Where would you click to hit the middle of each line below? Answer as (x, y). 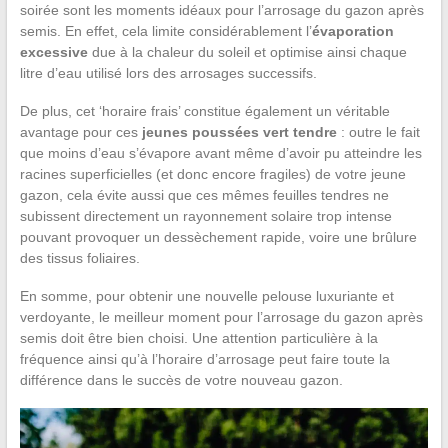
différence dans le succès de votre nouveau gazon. (181, 380)
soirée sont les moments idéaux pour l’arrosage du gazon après (221, 10)
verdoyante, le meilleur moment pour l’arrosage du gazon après (221, 317)
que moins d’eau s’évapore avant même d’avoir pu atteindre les (220, 153)
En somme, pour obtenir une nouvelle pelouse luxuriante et (206, 296)
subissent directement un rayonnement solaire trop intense (205, 216)
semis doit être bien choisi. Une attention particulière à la (198, 338)
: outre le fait (378, 132)
